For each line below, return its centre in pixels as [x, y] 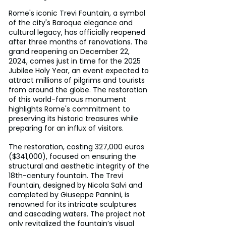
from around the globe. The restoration [79, 90]
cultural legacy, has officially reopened [78, 32]
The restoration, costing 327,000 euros [77, 147]
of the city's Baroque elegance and [72, 22]
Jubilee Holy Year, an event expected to [80, 70]
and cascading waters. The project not [78, 214]
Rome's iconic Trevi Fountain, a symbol [78, 13]
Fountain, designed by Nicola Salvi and [76, 185]
